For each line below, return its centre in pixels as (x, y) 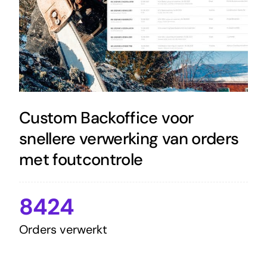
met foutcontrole (81, 159)
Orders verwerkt (63, 229)
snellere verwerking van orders (129, 138)
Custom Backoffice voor (106, 117)
